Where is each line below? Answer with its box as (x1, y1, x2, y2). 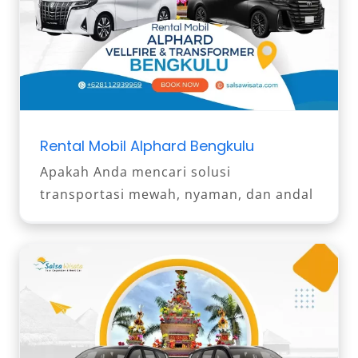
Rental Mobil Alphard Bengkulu (40, 135, 254, 156)
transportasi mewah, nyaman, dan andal (40, 185, 313, 203)
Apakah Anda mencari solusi (40, 162, 231, 181)
